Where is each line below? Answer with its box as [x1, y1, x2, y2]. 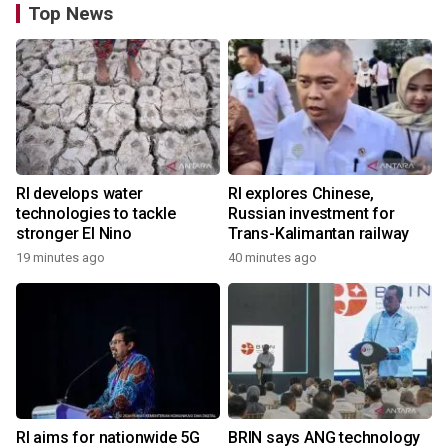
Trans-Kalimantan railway [228, 224, 410, 243]
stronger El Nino [16, 224, 132, 243]
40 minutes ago [228, 250, 317, 265]
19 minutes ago [16, 250, 105, 265]
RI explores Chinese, [228, 184, 374, 203]
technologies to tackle [16, 204, 176, 223]
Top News [28, 2, 113, 25]
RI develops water [16, 184, 143, 203]
